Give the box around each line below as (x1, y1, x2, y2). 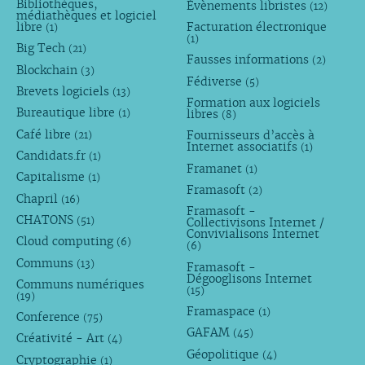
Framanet (187, 161, 246, 176)
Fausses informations (187, 52, 313, 68)
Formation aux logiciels (187, 95, 321, 111)
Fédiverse (187, 73, 246, 89)
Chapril (15, 191, 61, 206)
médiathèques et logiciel (15, 8, 156, 24)
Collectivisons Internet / (187, 215, 325, 231)
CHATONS (15, 212, 77, 227)
